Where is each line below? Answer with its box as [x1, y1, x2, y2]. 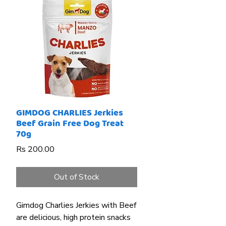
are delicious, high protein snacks [16, 212, 131, 223]
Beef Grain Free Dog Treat [16, 117, 124, 131]
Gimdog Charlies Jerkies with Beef [16, 200, 136, 211]
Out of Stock [54, 172, 99, 183]
